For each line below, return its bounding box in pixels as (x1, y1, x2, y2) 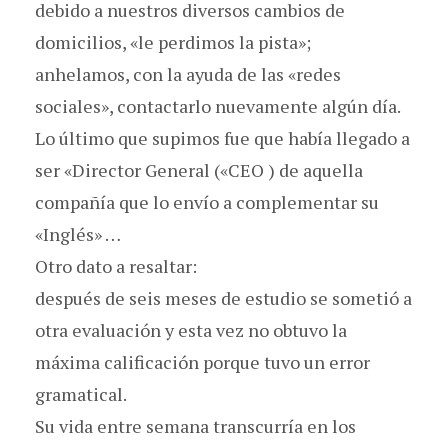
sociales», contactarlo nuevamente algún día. (35, 93, 401, 118)
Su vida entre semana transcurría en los (35, 413, 356, 438)
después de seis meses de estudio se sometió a (35, 285, 412, 310)
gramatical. (35, 381, 127, 406)
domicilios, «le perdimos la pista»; (35, 29, 311, 54)
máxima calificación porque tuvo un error (35, 349, 370, 374)
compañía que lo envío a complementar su (35, 189, 379, 214)
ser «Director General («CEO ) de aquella (35, 157, 363, 182)
